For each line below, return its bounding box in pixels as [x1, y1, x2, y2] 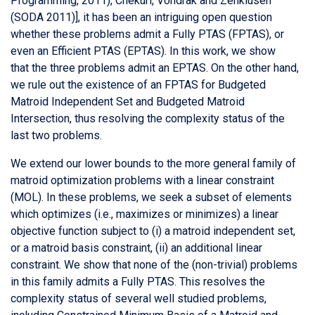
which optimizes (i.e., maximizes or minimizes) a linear [11, 207, 278, 221]
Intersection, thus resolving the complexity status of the [11, 111, 285, 125]
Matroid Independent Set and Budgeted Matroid [11, 94, 245, 108]
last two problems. [11, 128, 102, 142]
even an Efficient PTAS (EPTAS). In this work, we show [11, 44, 278, 58]
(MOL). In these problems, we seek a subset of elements [11, 190, 292, 204]
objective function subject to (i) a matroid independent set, [11, 224, 295, 238]
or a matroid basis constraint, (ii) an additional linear [11, 240, 262, 255]
